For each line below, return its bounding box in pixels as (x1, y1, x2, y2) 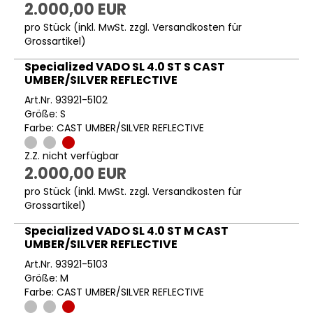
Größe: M (24, 271, 68, 286)
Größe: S (24, 106, 66, 121)
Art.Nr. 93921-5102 (24, 92, 108, 107)
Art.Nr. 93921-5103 (24, 257, 108, 272)
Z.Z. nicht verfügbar (24, 149, 119, 163)
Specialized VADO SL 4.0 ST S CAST (24, 58, 225, 75)
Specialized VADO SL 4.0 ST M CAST (24, 223, 228, 240)
